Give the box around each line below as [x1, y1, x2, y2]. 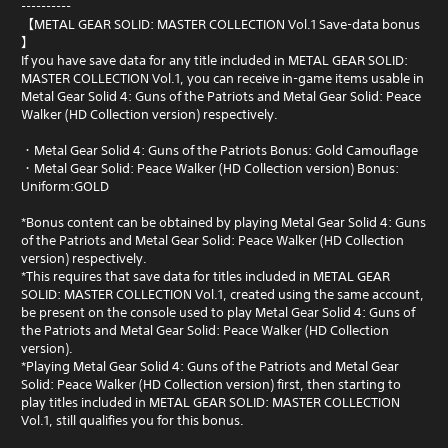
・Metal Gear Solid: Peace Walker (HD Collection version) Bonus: [21, 159, 399, 177]
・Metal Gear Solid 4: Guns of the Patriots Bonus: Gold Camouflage [21, 141, 418, 159]
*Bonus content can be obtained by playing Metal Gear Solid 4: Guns [21, 213, 426, 231]
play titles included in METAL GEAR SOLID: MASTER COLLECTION [21, 393, 400, 411]
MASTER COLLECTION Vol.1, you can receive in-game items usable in [21, 69, 424, 87]
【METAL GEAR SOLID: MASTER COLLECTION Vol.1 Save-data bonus [21, 15, 420, 33]
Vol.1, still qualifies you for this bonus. [21, 411, 244, 429]
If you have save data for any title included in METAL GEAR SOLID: [21, 51, 408, 69]
